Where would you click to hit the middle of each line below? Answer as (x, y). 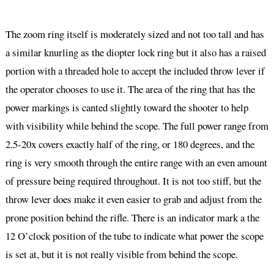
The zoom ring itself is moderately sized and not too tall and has (135, 34)
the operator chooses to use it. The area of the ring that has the (130, 89)
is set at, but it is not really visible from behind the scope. (121, 254)
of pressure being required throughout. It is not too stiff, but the (133, 181)
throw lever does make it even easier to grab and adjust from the (133, 199)
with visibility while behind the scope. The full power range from (137, 126)
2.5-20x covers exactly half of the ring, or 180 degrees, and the (130, 144)
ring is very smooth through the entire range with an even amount (136, 163)
